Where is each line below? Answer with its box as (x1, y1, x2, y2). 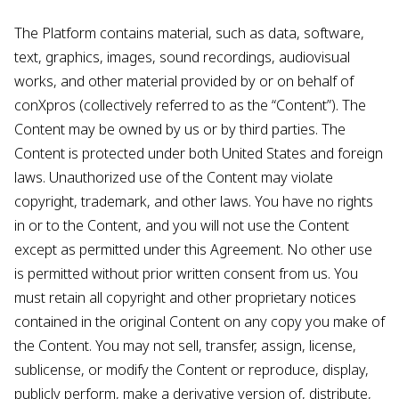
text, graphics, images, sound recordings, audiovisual (14, 47, 350, 67)
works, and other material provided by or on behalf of (14, 71, 354, 91)
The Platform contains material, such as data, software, (14, 23, 364, 43)
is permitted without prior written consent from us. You (14, 264, 358, 283)
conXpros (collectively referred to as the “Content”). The (14, 95, 366, 115)
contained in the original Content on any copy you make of (14, 312, 385, 331)
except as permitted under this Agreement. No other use (14, 240, 372, 259)
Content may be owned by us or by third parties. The (14, 119, 346, 139)
